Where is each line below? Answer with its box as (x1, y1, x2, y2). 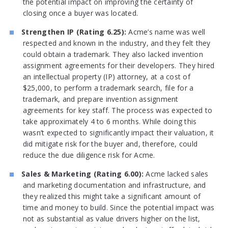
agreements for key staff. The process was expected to (22, 105, 213, 116)
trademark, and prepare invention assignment (22, 94, 179, 104)
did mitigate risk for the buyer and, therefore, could (22, 139, 198, 149)
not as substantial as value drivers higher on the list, (22, 214, 201, 224)
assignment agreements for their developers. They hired (22, 61, 215, 71)
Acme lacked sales (144, 169, 209, 179)
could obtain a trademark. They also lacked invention (22, 49, 203, 60)
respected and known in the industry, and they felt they (22, 38, 211, 48)
